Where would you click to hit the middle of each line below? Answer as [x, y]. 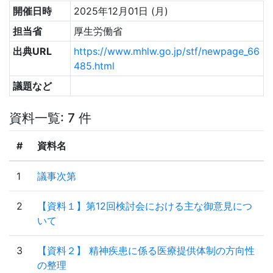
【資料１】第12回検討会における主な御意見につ [145, 206]
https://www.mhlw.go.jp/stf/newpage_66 [166, 51]
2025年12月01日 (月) [121, 11]
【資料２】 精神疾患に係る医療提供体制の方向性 [146, 250]
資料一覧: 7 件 [50, 118]
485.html [94, 66]
